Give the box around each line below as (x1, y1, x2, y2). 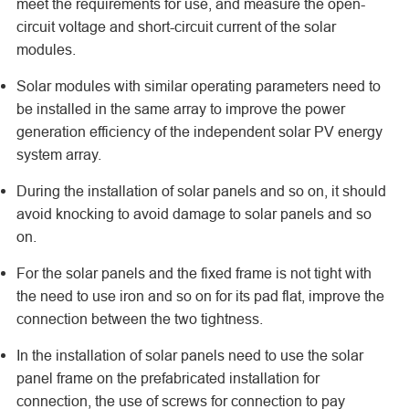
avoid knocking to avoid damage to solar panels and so (16, 205, 372, 222)
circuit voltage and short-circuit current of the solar (16, 18, 336, 35)
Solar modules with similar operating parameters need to (16, 78, 381, 94)
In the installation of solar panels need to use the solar (16, 347, 363, 363)
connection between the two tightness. (16, 310, 263, 327)
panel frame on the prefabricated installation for (16, 370, 320, 386)
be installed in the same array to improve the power (16, 100, 345, 117)
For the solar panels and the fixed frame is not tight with (16, 265, 372, 281)
